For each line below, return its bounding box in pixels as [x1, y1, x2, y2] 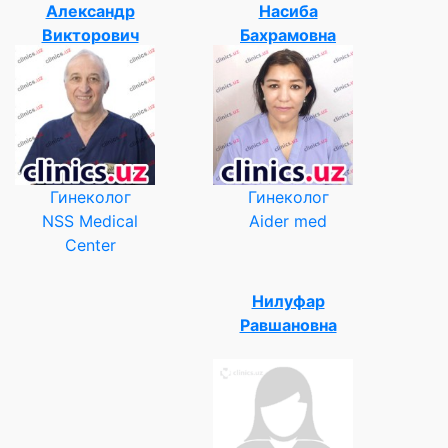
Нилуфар [251, 290, 325, 311]
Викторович [41, 24, 139, 45]
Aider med [249, 210, 327, 231]
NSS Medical [42, 210, 138, 231]
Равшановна [239, 314, 337, 335]
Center [64, 234, 116, 255]
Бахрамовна [240, 24, 336, 45]
